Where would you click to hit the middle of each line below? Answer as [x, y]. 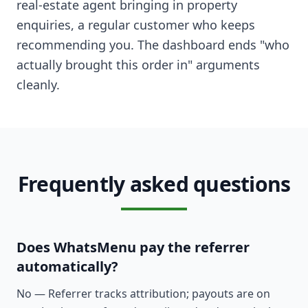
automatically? [67, 266]
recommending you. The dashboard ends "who [153, 45]
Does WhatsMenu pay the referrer [133, 247]
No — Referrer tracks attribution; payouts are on [143, 294]
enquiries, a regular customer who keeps [136, 25]
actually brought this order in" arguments [138, 65]
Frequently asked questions [154, 184]
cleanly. [38, 85]
